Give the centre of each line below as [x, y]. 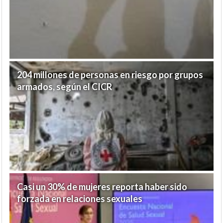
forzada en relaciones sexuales [80, 199]
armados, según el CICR [64, 87]
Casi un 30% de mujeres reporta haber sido [102, 187]
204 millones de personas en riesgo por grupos [110, 75]
